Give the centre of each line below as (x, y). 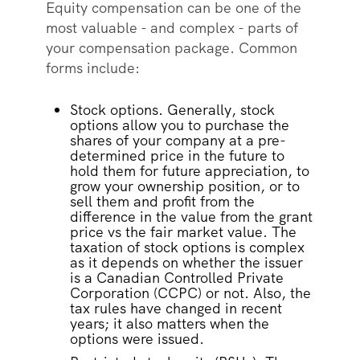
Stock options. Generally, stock (172, 110)
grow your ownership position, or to (184, 186)
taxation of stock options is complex (187, 247)
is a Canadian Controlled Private (176, 278)
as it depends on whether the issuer (186, 263)
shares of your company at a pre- (178, 141)
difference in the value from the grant (191, 217)
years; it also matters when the (169, 324)
